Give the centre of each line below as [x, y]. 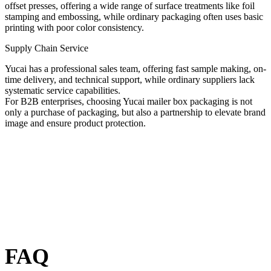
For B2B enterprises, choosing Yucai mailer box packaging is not [129, 102]
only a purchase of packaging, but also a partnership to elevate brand [135, 113]
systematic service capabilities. [63, 91]
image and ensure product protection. [75, 123]
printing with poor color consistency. [74, 28]
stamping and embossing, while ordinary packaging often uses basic [134, 17]
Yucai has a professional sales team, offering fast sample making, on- [135, 69]
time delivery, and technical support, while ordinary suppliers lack [130, 80]
